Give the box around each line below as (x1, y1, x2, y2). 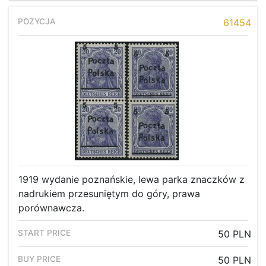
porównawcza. (18, 202, 84, 214)
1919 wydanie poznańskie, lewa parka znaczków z (18, 173, 245, 186)
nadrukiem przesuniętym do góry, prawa (18, 188, 200, 200)
